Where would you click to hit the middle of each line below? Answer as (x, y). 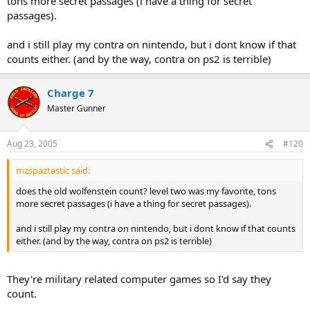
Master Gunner (76, 108)
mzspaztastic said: (53, 170)
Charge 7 (71, 92)
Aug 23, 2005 (32, 144)
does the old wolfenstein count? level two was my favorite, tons (146, 191)
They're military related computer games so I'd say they (139, 279)
